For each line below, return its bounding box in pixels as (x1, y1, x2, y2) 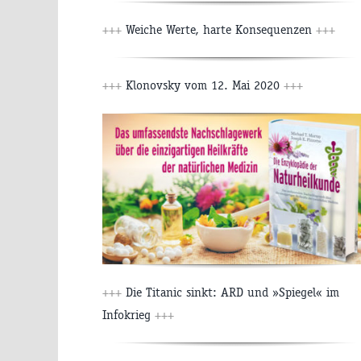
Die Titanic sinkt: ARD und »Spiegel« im (122, 284, 339, 300)
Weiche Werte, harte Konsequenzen (122, 22, 316, 38)
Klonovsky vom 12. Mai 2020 (122, 77, 284, 93)
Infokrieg (102, 306, 155, 322)
